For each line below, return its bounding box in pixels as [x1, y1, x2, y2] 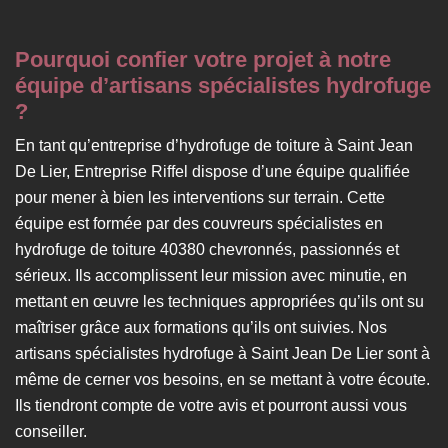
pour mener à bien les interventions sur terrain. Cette [15, 188, 385, 206]
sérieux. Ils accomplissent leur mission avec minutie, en [15, 266, 407, 284]
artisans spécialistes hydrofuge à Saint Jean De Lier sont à [15, 344, 430, 362]
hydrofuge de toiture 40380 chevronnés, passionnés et [15, 240, 399, 258]
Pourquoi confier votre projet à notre [15, 46, 391, 72]
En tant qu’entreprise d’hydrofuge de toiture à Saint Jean [15, 136, 413, 154]
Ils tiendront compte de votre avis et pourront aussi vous [15, 396, 407, 414]
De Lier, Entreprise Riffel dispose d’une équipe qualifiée [15, 162, 410, 180]
